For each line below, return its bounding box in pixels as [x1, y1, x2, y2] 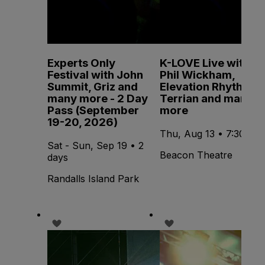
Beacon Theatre [160, 148, 232, 161]
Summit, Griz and [47, 80, 138, 94]
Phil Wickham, [160, 68, 235, 82]
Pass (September [47, 104, 139, 118]
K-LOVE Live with [160, 56, 250, 70]
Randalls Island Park [47, 172, 139, 185]
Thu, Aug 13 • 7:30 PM [160, 127, 263, 140]
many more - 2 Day [47, 92, 148, 106]
